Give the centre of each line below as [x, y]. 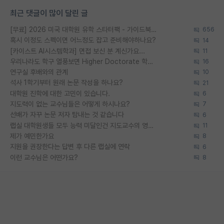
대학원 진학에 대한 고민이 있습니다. [60, 93]
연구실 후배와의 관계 [39, 72]
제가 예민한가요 [32, 136]
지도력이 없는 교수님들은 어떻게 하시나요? [70, 104]
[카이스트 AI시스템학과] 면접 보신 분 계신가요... [77, 51]
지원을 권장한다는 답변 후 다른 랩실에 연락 [70, 147]
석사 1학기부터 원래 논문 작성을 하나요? [66, 83]
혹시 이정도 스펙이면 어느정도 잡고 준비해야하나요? [83, 40]
